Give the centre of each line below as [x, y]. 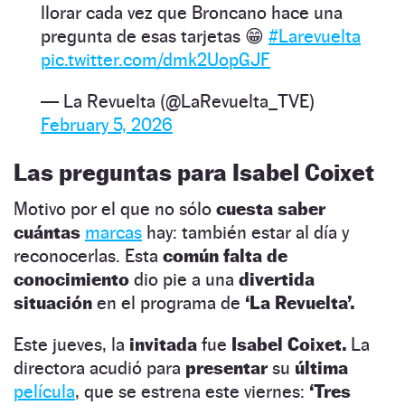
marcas [113, 232]
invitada [165, 344]
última [321, 367]
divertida [277, 279]
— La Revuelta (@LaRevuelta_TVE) [178, 101]
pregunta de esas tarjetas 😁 [155, 36]
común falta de [225, 255]
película [44, 391]
